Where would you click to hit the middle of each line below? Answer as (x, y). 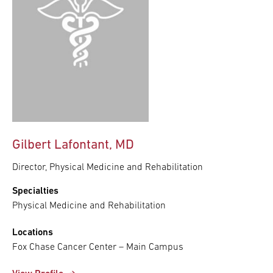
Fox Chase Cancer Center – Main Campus (98, 247)
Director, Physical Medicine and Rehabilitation (108, 167)
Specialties (35, 191)
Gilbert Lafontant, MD (73, 145)
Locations (33, 232)
